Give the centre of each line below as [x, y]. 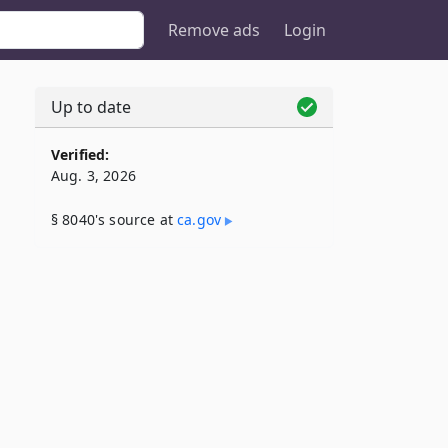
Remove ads [214, 30]
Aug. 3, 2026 [93, 175]
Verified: [80, 154]
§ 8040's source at [114, 219]
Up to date [91, 107]
